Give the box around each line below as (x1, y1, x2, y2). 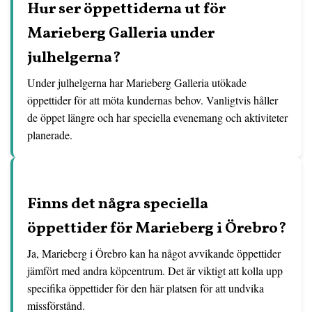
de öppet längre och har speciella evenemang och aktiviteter (27, 110, 288, 125)
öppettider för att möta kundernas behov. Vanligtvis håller (27, 93, 278, 107)
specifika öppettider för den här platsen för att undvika (27, 281, 264, 295)
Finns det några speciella (27, 194, 208, 215)
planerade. (27, 127, 72, 142)
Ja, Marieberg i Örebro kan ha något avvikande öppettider (27, 246, 281, 260)
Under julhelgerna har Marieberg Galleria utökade (27, 75, 247, 90)
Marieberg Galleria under (27, 23, 214, 45)
